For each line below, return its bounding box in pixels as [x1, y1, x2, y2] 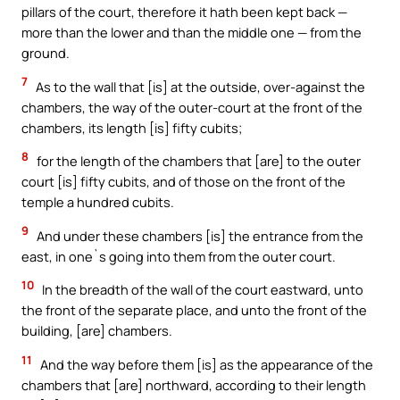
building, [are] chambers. [21, 321, 172, 340]
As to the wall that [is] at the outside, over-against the [33, 77, 365, 96]
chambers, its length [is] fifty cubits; [21, 118, 242, 137]
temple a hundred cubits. [21, 193, 174, 212]
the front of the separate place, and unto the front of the [21, 301, 367, 320]
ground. [21, 44, 70, 62]
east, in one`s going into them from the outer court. [21, 246, 336, 265]
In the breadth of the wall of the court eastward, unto [39, 280, 363, 299]
